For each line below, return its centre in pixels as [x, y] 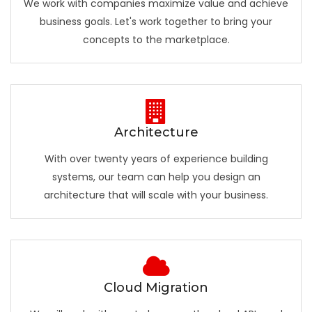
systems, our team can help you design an [156, 177]
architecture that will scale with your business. [156, 195]
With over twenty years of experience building [156, 159]
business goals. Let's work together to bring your [156, 22]
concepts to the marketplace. [156, 40]
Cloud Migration [156, 288]
